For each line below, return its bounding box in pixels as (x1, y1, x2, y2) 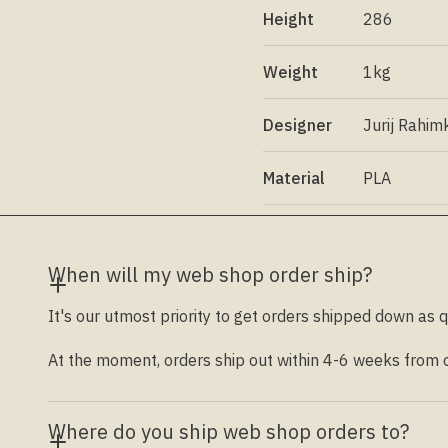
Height (263, 9, 315, 30)
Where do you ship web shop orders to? (47, 418, 409, 446)
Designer (263, 115, 333, 136)
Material (263, 168, 326, 189)
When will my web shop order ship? (47, 261, 372, 289)
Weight (263, 62, 319, 83)
